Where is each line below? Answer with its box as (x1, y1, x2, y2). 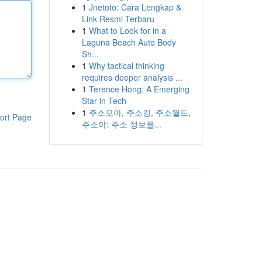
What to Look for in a (88, 25, 166, 36)
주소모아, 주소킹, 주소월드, (88, 106, 191, 118)
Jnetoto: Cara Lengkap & (88, 1, 181, 13)
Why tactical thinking (88, 60, 164, 71)
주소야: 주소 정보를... (81, 118, 161, 130)
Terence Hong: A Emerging (88, 83, 189, 95)
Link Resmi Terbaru (81, 13, 154, 25)
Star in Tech (81, 95, 126, 106)
